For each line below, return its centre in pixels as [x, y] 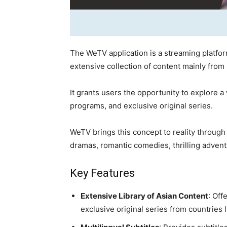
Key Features [102, 173]
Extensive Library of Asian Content [144, 196]
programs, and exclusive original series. [141, 106]
